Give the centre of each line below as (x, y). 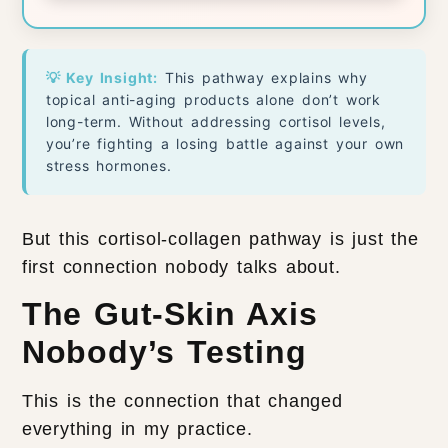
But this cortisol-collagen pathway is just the (220, 238)
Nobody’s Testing (164, 351)
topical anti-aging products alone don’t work (213, 99)
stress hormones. (108, 165)
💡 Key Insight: (102, 77)
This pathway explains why (263, 77)
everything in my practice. (141, 428)
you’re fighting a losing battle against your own (225, 143)
